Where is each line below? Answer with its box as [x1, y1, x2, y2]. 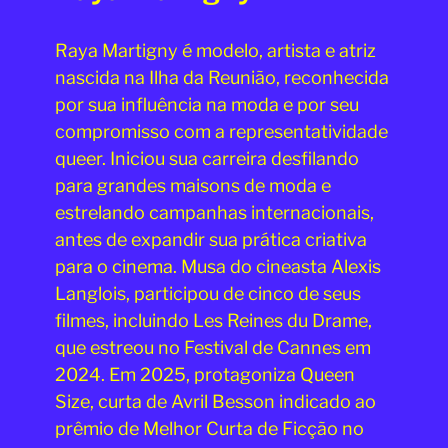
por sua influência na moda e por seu [54, 94, 359, 116]
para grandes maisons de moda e [54, 175, 331, 197]
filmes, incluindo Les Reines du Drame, [54, 310, 372, 332]
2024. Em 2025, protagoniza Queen [54, 364, 355, 386]
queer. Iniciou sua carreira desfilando [54, 148, 359, 170]
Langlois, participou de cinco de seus [54, 283, 361, 305]
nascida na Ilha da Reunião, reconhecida [54, 67, 389, 89]
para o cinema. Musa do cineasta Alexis [54, 256, 381, 278]
